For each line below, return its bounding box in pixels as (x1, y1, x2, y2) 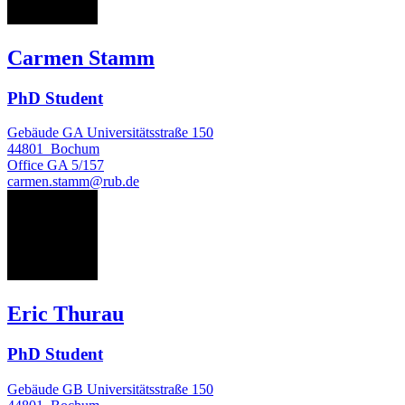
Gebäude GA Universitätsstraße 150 (7, 125, 213, 141)
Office (7, 157, 43, 174)
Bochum (51, 141, 99, 157)
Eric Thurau (7, 302, 124, 326)
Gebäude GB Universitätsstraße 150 (7, 381, 213, 397)
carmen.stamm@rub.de (7, 174, 139, 190)
